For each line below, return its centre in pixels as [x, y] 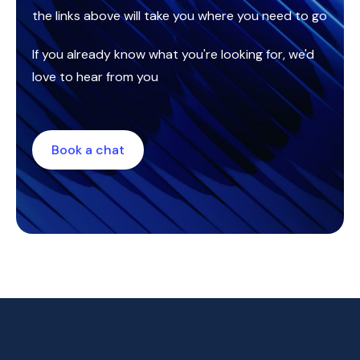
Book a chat [88, 150]
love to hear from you [95, 77]
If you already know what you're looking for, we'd [173, 55]
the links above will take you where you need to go [180, 16]
